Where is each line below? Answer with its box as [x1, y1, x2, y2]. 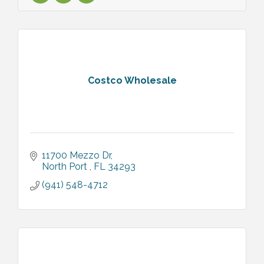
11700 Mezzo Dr [42, 149, 111, 161]
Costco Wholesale [87, 75, 177, 87]
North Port [42, 160, 90, 172]
